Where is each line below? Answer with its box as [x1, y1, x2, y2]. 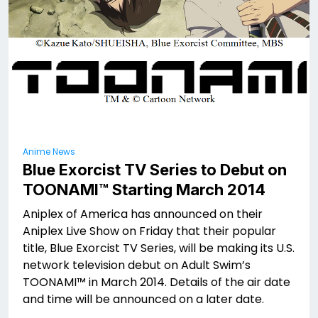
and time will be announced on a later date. [23, 290, 264, 307]
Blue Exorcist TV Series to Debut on [23, 160, 287, 179]
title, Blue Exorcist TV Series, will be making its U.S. [23, 239, 295, 256]
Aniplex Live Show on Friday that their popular [23, 222, 276, 239]
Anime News [23, 145, 75, 158]
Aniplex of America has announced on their [23, 205, 263, 222]
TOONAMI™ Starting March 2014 [23, 180, 265, 199]
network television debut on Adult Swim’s [23, 256, 251, 273]
